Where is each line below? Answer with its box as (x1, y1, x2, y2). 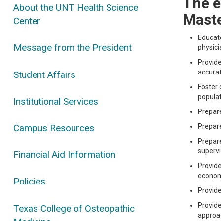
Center (13, 15, 41, 27)
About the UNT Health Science (13, 2, 139, 14)
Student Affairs (13, 69, 76, 80)
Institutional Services (13, 95, 99, 107)
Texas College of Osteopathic (13, 202, 135, 214)
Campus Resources (13, 122, 95, 134)
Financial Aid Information (13, 149, 116, 161)
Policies (13, 176, 46, 187)
